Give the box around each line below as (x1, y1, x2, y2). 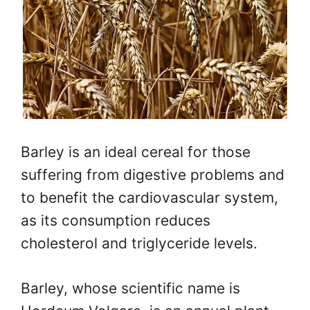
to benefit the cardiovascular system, (21, 189, 278, 207)
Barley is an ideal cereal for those (21, 143, 250, 161)
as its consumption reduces (21, 212, 210, 230)
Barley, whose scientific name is (21, 279, 240, 297)
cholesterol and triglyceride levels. (21, 235, 257, 253)
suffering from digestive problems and (21, 166, 284, 184)
